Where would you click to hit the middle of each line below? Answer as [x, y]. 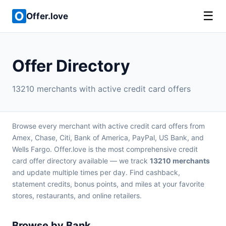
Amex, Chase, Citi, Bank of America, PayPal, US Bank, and [108, 137]
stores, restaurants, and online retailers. [77, 195]
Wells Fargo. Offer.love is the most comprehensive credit [105, 149]
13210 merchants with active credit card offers [101, 89]
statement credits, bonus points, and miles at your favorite [108, 184]
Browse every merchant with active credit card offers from [108, 126]
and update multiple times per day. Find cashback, [96, 172]
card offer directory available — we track [81, 161]
